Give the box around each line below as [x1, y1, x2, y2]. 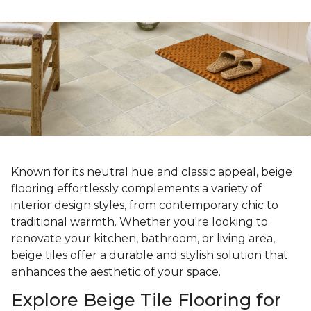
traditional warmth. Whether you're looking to [11, 215, 268, 229]
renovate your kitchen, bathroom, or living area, [11, 232, 275, 246]
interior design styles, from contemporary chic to [11, 199, 278, 212]
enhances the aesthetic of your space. [11, 265, 224, 279]
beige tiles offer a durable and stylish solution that [11, 249, 288, 262]
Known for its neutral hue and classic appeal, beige [11, 165, 292, 179]
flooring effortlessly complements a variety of [11, 182, 262, 196]
